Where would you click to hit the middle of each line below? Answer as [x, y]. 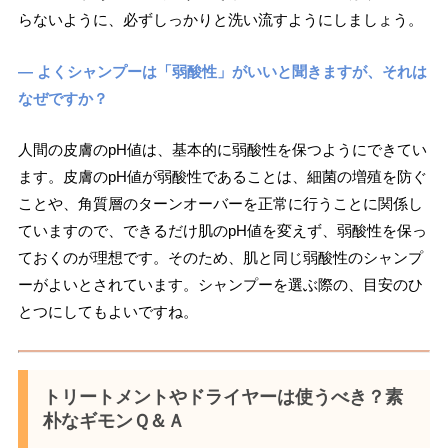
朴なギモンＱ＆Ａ [113, 420]
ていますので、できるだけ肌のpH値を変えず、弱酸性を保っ [222, 231]
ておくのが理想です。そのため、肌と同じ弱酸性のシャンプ [220, 258]
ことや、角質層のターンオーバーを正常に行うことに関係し [220, 204]
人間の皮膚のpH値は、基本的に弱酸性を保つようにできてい [222, 150]
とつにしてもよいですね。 [107, 312]
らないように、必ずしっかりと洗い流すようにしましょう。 [220, 19]
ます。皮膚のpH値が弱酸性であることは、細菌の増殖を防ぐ [222, 177]
